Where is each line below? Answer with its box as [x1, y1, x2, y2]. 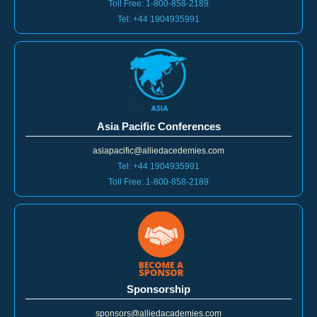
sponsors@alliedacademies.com [96, 292, 221, 303]
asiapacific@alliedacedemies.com [93, 129, 224, 140]
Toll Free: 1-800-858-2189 [108, 161, 209, 171]
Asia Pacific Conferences [96, 104, 221, 117]
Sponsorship [127, 267, 190, 279]
